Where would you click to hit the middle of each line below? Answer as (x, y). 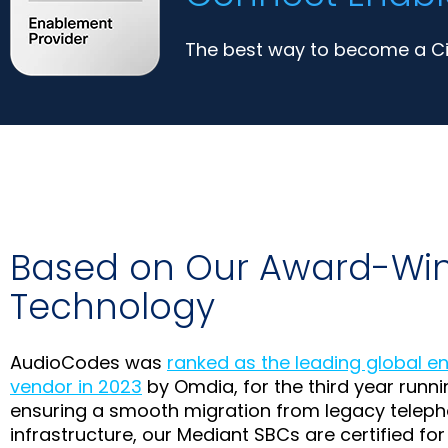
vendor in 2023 (76, 386)
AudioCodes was (88, 362)
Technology (112, 306)
